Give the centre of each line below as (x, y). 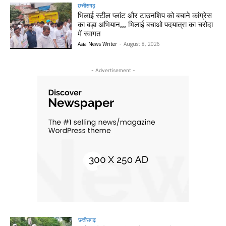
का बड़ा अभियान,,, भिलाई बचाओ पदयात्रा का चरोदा (146, 25)
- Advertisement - (113, 70)
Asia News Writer (98, 44)
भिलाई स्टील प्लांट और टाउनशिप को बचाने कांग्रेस (145, 16)
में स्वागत (89, 34)
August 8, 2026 (142, 44)
